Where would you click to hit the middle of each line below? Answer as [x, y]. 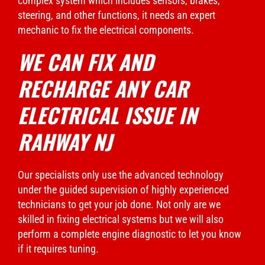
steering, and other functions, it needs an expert [117, 15]
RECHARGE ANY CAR [103, 88]
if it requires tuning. [59, 248]
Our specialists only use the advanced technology [121, 174]
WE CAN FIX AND [86, 61]
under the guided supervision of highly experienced [123, 189]
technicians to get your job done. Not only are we [119, 204]
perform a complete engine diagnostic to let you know [130, 234]
